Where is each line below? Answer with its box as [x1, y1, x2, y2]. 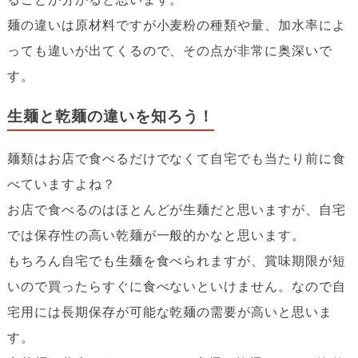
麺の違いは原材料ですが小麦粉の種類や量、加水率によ [6, 17, 346, 34]
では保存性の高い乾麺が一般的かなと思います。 [6, 227, 306, 244]
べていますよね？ [6, 176, 116, 193]
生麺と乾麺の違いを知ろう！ [6, 107, 215, 125]
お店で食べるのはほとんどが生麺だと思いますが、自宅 [6, 201, 346, 218]
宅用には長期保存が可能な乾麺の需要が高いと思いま [6, 304, 332, 320]
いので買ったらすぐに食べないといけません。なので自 [6, 278, 346, 295]
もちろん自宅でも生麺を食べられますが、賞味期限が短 [6, 253, 346, 269]
